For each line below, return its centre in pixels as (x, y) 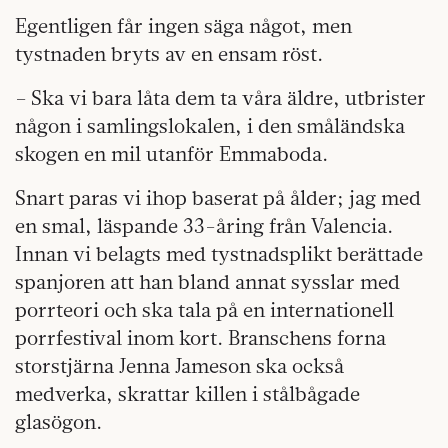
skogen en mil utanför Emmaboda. (171, 153)
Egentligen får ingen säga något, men (183, 25)
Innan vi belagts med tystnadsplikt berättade (219, 253)
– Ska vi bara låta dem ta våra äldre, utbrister (220, 97)
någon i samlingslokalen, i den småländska (210, 125)
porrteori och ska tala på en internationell (204, 309)
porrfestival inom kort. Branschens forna (200, 337)
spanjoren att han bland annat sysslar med (207, 281)
